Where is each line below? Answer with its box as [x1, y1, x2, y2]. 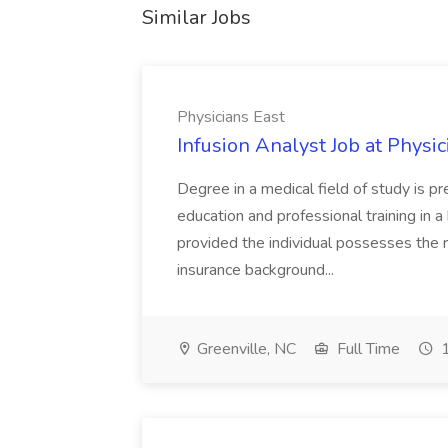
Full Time [333, 338, 400, 360]
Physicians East [177, 106, 285, 128]
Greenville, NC [193, 338, 296, 360]
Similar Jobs [142, 4, 251, 31]
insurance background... [177, 259, 334, 281]
